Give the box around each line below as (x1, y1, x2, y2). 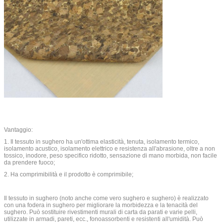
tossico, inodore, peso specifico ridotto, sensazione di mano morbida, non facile (4, 152, 217, 159)
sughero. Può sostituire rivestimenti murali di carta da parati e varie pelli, (4, 208, 197, 216)
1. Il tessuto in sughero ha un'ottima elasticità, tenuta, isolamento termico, (4, 138, 199, 145)
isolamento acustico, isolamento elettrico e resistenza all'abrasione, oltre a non (4, 145, 215, 152)
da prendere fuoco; (4, 159, 55, 166)
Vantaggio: (4, 126, 33, 133)
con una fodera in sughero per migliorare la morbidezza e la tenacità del (4, 201, 198, 209)
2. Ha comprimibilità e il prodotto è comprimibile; (4, 170, 133, 178)
